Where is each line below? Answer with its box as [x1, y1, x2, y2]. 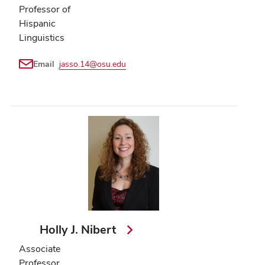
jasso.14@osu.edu [59, 58, 126, 69]
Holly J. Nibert [40, 221, 119, 237]
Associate [19, 242, 60, 255]
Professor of [19, 2, 70, 15]
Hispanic [19, 17, 56, 30]
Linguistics [19, 31, 64, 44]
